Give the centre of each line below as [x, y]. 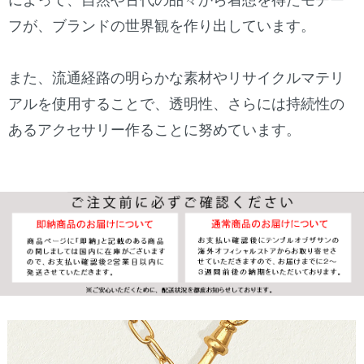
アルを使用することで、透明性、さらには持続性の [176, 104]
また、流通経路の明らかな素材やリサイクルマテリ [176, 78]
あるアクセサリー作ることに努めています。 [154, 130]
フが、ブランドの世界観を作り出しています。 [162, 26]
